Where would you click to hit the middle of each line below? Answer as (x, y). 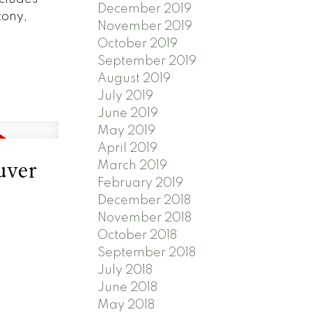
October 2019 (138, 44)
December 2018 (145, 201)
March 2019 (133, 166)
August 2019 (134, 79)
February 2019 (141, 184)
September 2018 (147, 253)
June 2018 (128, 288)
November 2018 (145, 218)
